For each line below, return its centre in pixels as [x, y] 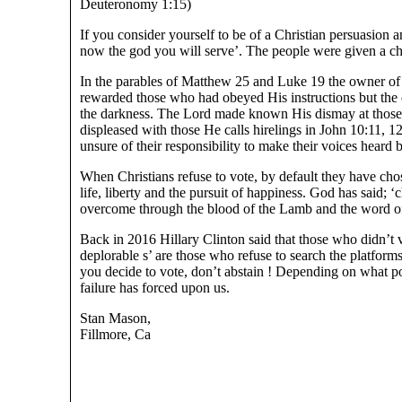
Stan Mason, [115, 318]
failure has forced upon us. [155, 288]
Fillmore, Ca [115, 334]
